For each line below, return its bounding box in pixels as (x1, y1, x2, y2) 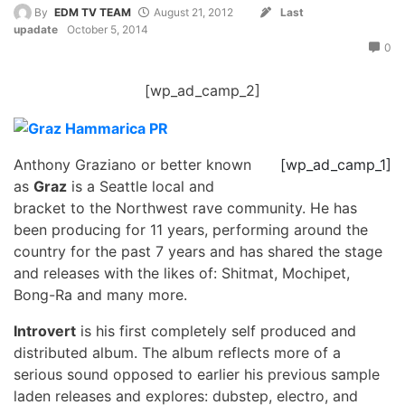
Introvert (14, 321, 76, 340)
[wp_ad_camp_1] (280, 155, 391, 174)
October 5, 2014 (67, 23, 148, 37)
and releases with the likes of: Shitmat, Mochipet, (14, 263, 350, 282)
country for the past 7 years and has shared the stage (14, 241, 382, 260)
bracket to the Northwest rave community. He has (14, 198, 357, 217)
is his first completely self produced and (76, 321, 356, 340)
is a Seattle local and (67, 176, 214, 195)
